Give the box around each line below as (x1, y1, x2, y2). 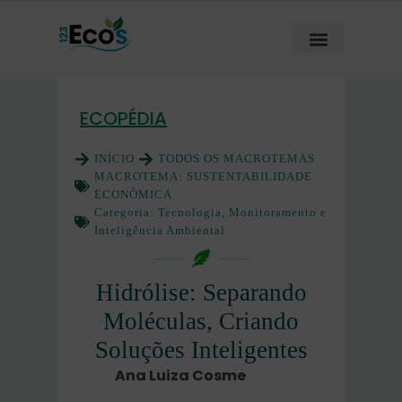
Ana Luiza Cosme (115, 365, 246, 386)
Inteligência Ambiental (94, 223, 225, 237)
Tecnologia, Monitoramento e (158, 205, 327, 219)
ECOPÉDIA (80, 106, 167, 131)
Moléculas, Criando (103, 308, 299, 335)
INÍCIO (94, 152, 135, 165)
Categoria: (94, 205, 158, 219)
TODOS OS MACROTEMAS (158, 152, 315, 165)
